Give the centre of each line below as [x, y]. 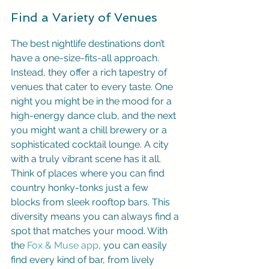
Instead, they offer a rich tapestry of [90, 72]
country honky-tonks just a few [81, 188]
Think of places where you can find [89, 173]
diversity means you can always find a [96, 216]
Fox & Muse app [63, 245]
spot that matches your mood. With [90, 231]
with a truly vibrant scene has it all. [87, 159]
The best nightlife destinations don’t [89, 44]
